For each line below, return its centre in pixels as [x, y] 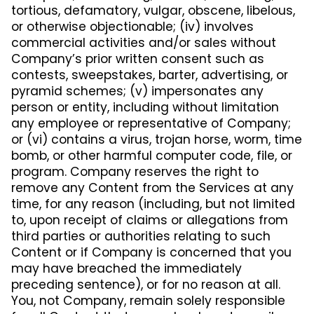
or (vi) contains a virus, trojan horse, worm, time [157, 139]
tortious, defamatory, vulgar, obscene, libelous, [153, 10]
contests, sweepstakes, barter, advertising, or [150, 75]
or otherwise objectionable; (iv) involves [132, 26]
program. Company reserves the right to [135, 171]
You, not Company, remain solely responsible [148, 300]
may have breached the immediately [127, 268]
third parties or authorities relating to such [141, 236]
